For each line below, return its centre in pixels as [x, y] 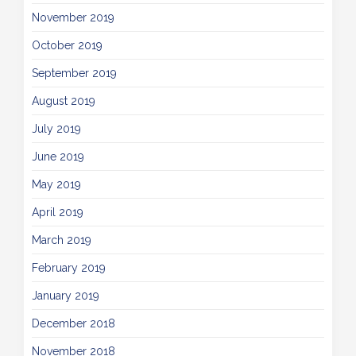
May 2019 [56, 184]
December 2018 [74, 323]
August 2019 [64, 101]
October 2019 [67, 45]
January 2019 [66, 296]
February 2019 [69, 268]
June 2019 [58, 157]
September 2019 [74, 73]
